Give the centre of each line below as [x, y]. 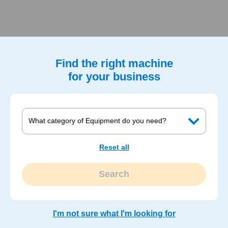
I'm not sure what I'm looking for [114, 213]
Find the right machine [114, 63]
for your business [114, 77]
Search [114, 174]
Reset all [114, 147]
